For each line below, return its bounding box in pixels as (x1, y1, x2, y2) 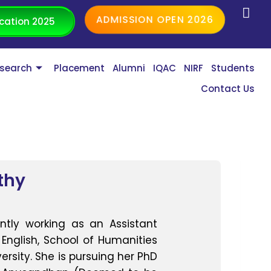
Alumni (113, 62, 146, 75)
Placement (54, 62, 105, 75)
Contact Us (201, 82, 255, 96)
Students (211, 62, 255, 75)
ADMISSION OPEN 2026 (95, 13, 215, 27)
